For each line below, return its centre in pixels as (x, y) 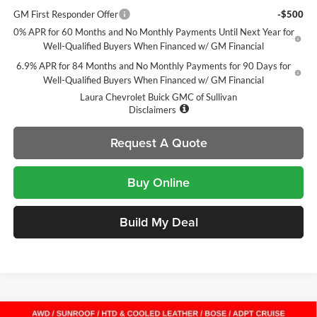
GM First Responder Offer (65, 14)
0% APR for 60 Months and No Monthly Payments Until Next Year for (154, 32)
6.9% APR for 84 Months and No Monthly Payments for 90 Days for (154, 66)
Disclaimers (152, 110)
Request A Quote (158, 143)
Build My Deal (158, 222)
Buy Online (158, 182)
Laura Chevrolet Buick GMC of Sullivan (158, 97)
